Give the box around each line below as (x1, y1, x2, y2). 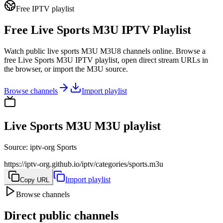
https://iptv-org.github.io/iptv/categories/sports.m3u (4, 159, 163, 168)
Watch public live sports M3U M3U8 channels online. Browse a (4, 46, 206, 55)
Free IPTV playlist (16, 4, 74, 13)
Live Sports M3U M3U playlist (4, 119, 161, 132)
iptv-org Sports (30, 142, 77, 151)
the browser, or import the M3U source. (4, 64, 128, 73)
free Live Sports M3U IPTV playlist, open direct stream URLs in (4, 55, 208, 64)
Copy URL (20, 176, 49, 184)
